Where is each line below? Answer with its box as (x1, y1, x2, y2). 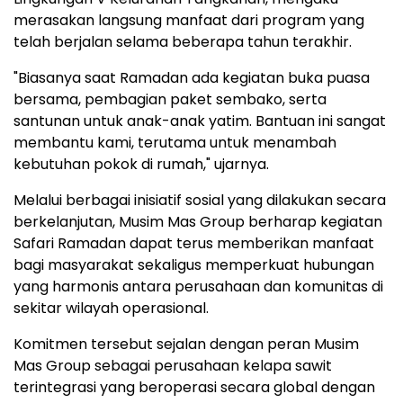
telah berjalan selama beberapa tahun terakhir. (13, 31, 352, 52)
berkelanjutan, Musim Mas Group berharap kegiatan (13, 210, 382, 232)
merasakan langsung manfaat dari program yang (13, 9, 364, 31)
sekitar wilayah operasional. (13, 297, 209, 318)
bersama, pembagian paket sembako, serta (13, 88, 327, 110)
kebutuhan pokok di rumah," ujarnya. (13, 153, 269, 175)
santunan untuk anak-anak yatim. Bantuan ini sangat (13, 110, 386, 131)
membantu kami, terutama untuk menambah (13, 131, 336, 153)
